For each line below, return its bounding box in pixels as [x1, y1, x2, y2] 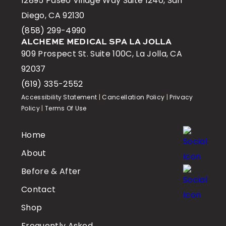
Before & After [21, 165, 81, 178]
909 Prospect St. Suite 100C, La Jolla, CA [21, 48, 183, 60]
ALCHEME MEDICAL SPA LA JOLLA [21, 38, 172, 47]
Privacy [169, 93, 193, 102]
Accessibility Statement [21, 93, 97, 102]
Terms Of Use [44, 104, 87, 113]
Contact [21, 184, 56, 196]
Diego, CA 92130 [21, 10, 85, 22]
